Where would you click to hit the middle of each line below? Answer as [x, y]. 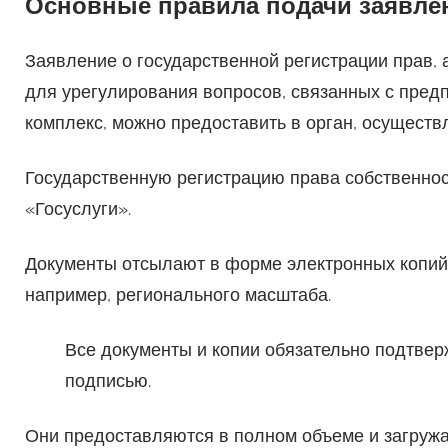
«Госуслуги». [77, 209]
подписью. [107, 381]
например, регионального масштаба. [177, 295]
